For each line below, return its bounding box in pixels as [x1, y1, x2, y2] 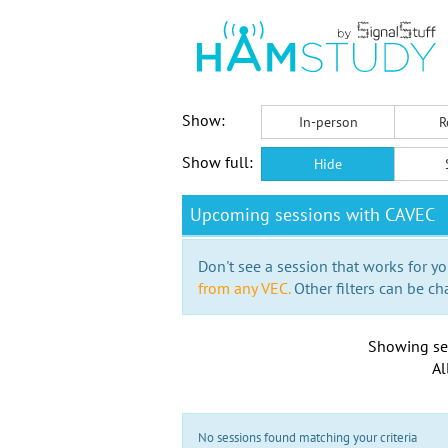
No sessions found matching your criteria [198, 429, 417, 446]
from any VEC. [198, 278, 290, 298]
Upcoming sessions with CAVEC [190, 203, 435, 226]
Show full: [182, 152, 253, 172]
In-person [298, 113, 358, 131]
